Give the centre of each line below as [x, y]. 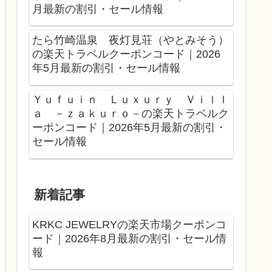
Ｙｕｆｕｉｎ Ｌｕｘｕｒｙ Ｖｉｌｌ [131, 100]
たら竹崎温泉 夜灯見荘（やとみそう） [131, 40]
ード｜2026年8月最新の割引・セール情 [129, 238]
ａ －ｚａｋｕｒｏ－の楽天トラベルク [131, 114]
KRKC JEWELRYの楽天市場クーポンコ [129, 224]
